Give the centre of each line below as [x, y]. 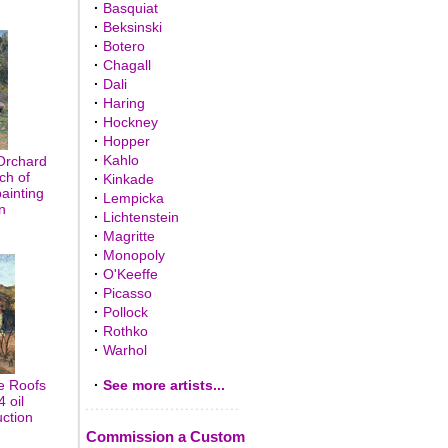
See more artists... [163, 385]
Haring [123, 103]
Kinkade [128, 179]
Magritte [128, 236]
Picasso [127, 293]
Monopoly [133, 255]
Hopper [126, 141]
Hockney [130, 122]
